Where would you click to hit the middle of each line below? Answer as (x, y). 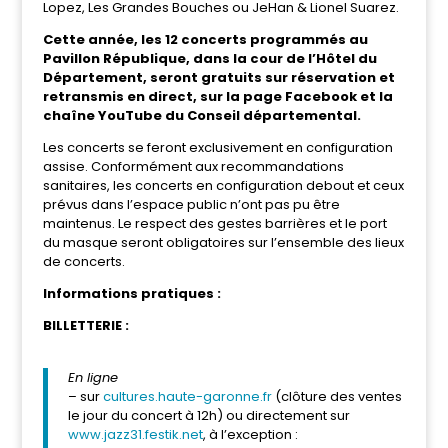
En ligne (92, 377)
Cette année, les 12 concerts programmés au (205, 39)
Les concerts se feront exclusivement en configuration (217, 147)
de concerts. (83, 261)
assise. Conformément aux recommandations (193, 166)
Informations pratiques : (131, 293)
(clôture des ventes (338, 396)
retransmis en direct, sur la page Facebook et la (217, 96)
